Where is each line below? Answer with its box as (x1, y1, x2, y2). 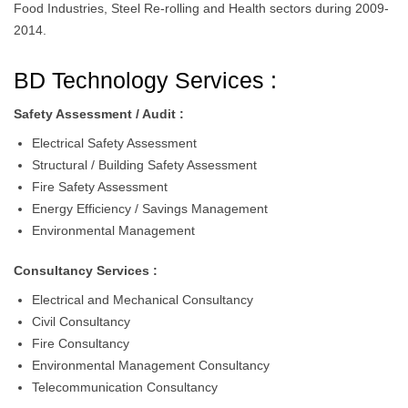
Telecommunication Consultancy (32, 380, 218, 394)
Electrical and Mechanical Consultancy (32, 292, 253, 307)
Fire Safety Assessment (32, 179, 168, 194)
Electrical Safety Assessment (32, 136, 197, 150)
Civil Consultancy (32, 314, 130, 329)
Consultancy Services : (14, 263, 158, 278)
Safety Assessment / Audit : (14, 107, 184, 121)
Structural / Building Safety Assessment (32, 158, 257, 172)
